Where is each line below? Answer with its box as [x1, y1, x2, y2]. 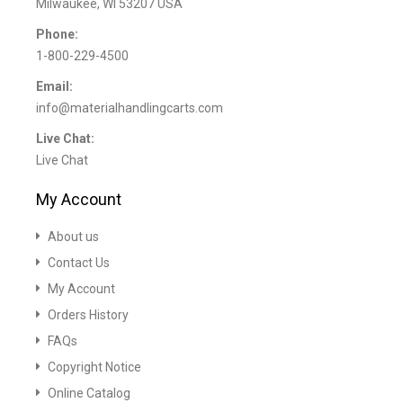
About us [48, 229, 99, 244]
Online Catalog [48, 386, 130, 400]
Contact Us [48, 255, 110, 270]
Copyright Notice [48, 360, 141, 374]
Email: [36, 79, 73, 94]
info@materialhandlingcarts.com [36, 101, 223, 115]
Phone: [36, 27, 78, 41]
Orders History [48, 308, 129, 322]
